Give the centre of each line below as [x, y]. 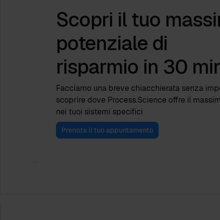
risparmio [99, 67]
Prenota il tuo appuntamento [107, 130]
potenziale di [112, 43]
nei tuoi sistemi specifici [99, 111]
